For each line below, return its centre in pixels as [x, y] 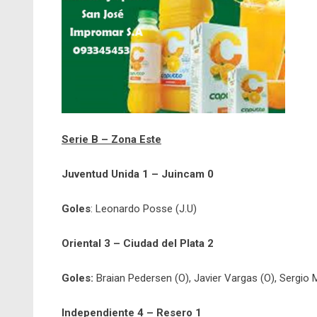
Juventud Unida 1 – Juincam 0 [138, 174]
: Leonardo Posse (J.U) [144, 209]
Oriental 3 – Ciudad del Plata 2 [138, 244]
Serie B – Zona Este [111, 140]
